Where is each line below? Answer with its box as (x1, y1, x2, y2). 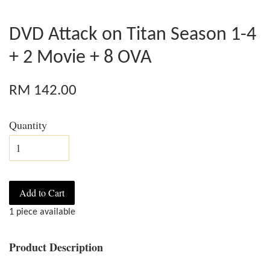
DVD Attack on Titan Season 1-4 (9, 25, 256, 45)
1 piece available (9, 207, 75, 217)
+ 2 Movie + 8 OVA (9, 48, 152, 67)
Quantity (9, 117, 47, 132)
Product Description (9, 239, 103, 255)
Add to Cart (19, 186, 64, 199)
